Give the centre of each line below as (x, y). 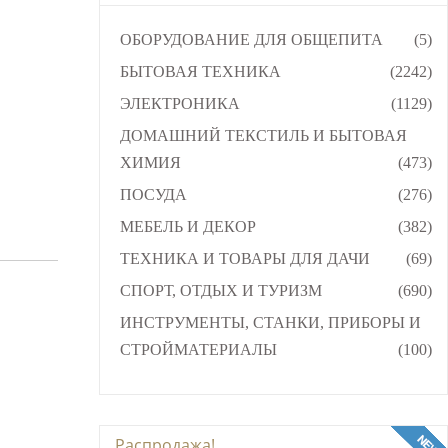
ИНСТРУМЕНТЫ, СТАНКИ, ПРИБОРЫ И (270, 322)
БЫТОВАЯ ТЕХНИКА (200, 71)
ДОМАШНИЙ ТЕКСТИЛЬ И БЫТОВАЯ (263, 135)
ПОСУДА (153, 194)
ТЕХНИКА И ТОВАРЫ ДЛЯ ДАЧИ (244, 258)
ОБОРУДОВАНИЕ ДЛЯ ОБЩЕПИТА (251, 39)
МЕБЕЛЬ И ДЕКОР (187, 226)
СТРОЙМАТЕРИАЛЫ (198, 349)
